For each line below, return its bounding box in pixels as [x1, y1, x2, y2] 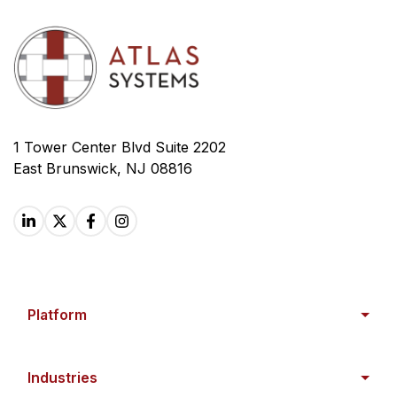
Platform [27, 306, 87, 323]
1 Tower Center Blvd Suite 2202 [13, 138, 226, 156]
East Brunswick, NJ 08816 [13, 160, 192, 177]
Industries [27, 369, 97, 386]
